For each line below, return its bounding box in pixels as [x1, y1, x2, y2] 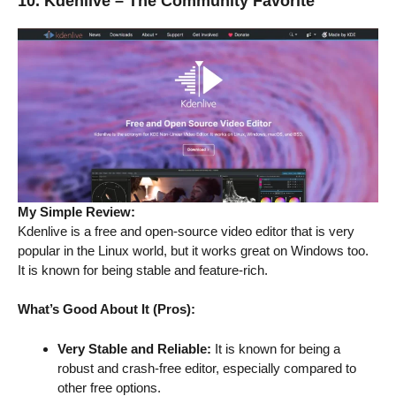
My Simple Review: [18, 203, 135, 219]
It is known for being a [211, 340, 340, 356]
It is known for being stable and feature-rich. [18, 262, 268, 278]
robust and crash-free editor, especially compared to [57, 360, 356, 376]
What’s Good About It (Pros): [18, 301, 195, 317]
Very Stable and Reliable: [57, 340, 211, 356]
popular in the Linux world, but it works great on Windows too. [18, 242, 369, 258]
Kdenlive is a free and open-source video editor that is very [18, 223, 354, 239]
